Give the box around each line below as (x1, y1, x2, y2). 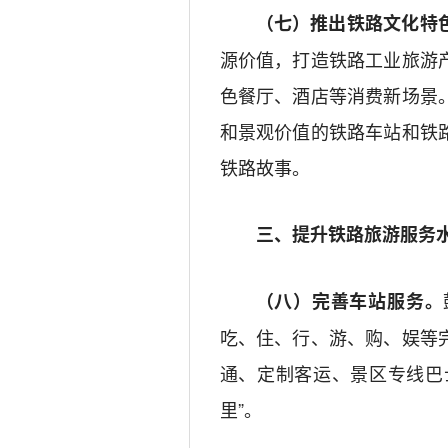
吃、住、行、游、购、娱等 (219, 324, 439, 350)
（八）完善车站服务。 (255, 288, 444, 314)
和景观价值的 (219, 118, 329, 144)
